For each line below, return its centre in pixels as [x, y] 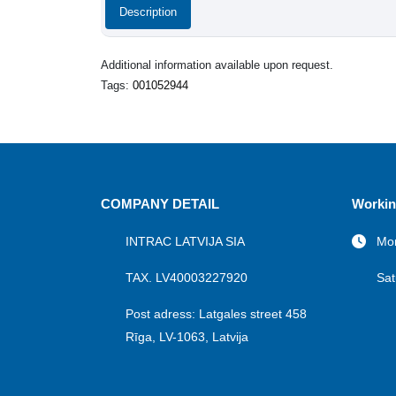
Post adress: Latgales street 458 [216, 314]
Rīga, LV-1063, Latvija [187, 337]
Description [148, 12]
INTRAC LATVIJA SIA [185, 241]
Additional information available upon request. [217, 65]
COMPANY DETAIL [160, 204]
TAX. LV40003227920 [187, 278]
